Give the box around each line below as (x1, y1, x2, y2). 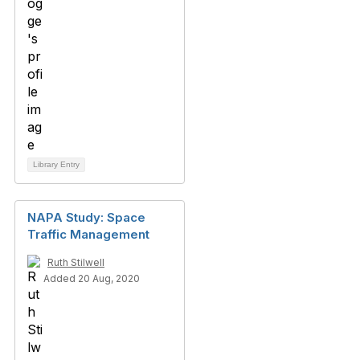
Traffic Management (27, 227, 149, 242)
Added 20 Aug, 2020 (43, 272, 140, 284)
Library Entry (33, 160, 80, 169)
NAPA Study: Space (27, 210, 145, 225)
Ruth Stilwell (47, 256, 104, 268)
